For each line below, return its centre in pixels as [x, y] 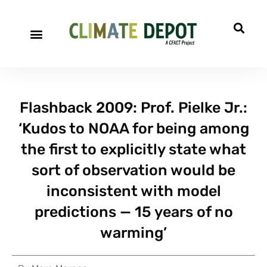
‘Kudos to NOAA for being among [133, 128]
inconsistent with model [133, 191]
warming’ [133, 233]
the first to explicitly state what [133, 149]
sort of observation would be [133, 170]
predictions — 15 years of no [133, 212]
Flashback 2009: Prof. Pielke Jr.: [133, 108]
